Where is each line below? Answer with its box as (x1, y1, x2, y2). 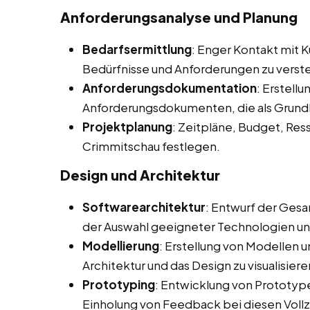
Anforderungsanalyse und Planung (60, 8, 298, 26)
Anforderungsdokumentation (82, 80, 257, 96)
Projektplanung (82, 119, 172, 135)
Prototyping (82, 277, 155, 293)
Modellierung (82, 238, 159, 254)
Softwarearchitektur (82, 199, 206, 215)
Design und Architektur (60, 166, 220, 184)
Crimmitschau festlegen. (82, 138, 220, 154)
